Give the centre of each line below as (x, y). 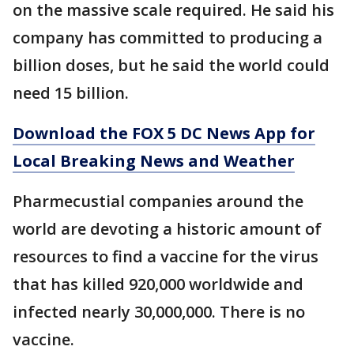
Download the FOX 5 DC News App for (164, 133)
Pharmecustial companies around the (158, 201)
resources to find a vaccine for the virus (166, 256)
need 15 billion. (71, 93)
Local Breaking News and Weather (154, 161)
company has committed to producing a (168, 38)
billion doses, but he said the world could (171, 65)
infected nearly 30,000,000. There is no (159, 312)
